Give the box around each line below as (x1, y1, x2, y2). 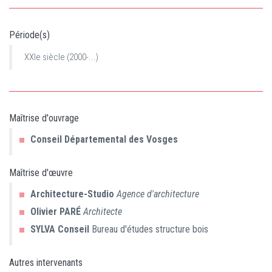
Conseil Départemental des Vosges (30, 134, 178, 145)
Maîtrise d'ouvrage (9, 112, 79, 124)
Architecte (83, 206, 122, 217)
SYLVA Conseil (30, 223, 89, 235)
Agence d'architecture (117, 188, 199, 200)
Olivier (30, 206, 59, 217)
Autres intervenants (9, 257, 83, 268)
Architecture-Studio (30, 188, 114, 200)
